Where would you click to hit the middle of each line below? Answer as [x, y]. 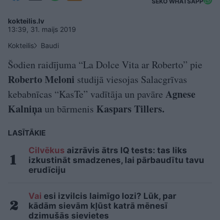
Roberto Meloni [41, 79]
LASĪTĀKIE [27, 133]
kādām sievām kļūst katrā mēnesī [98, 206]
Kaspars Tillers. [130, 109]
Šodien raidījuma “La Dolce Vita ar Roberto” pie [105, 65]
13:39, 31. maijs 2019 [42, 29]
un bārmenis [69, 109]
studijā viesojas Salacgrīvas [131, 79]
